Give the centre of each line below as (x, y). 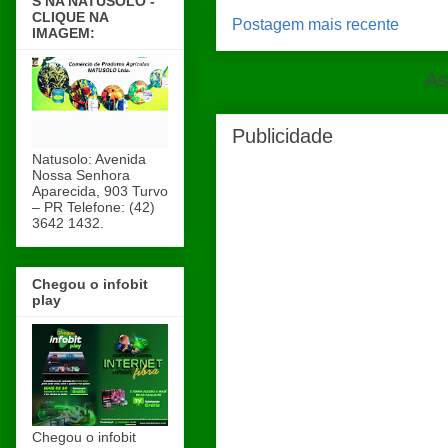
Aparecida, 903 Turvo (100, 190)
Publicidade (282, 136)
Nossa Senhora (81, 174)
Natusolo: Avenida (89, 158)
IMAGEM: (63, 32)
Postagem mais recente (315, 24)
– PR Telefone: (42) (93, 206)
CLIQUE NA (70, 16)
